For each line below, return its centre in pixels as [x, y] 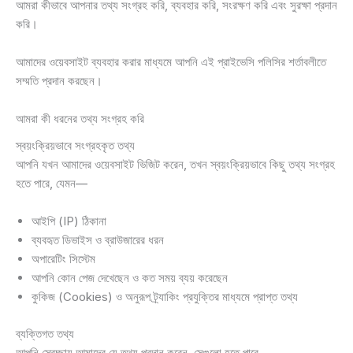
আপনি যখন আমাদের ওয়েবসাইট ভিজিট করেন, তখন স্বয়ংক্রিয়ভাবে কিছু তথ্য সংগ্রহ [175, 164]
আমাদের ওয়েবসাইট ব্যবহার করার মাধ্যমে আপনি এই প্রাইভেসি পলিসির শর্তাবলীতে [171, 61]
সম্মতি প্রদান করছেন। [59, 80]
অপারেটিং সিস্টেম [63, 259]
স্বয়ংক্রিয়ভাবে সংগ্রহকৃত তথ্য [75, 145]
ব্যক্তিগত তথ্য [45, 333]
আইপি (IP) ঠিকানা [69, 221]
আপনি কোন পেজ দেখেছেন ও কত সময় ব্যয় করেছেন [130, 278]
